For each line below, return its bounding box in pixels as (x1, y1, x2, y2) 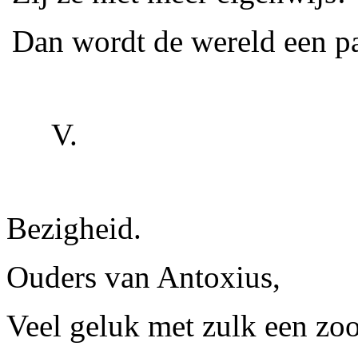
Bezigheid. (6, 211, 141, 245)
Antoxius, (150, 260, 280, 294)
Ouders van (6, 260, 150, 294)
